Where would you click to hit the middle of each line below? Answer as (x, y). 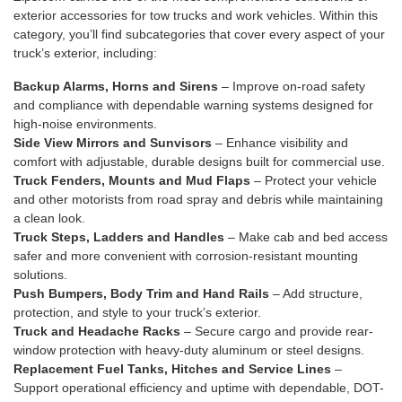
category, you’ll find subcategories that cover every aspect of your (199, 35)
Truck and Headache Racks (97, 332)
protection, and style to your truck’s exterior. (137, 313)
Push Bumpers (58, 294)
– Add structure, (316, 294)
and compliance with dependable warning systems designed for (193, 105)
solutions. (40, 275)
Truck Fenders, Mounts (84, 181)
